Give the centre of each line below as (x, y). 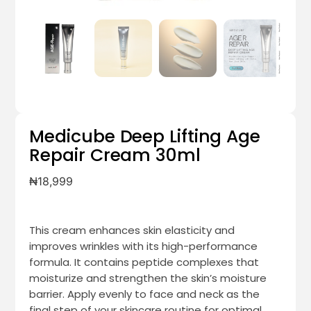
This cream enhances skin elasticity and (132, 230)
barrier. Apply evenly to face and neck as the (145, 294)
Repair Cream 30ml (115, 155)
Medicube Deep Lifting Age (145, 137)
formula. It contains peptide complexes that (144, 262)
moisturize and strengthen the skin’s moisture (148, 278)
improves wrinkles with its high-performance (144, 246)
